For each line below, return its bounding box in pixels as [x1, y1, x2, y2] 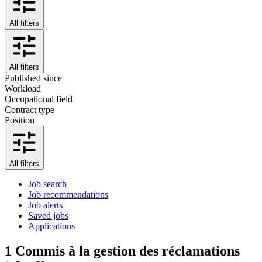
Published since [5, 73, 62, 83]
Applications [28, 220, 75, 231]
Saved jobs [28, 210, 68, 220]
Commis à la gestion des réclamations [15, 243, 240, 258]
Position [5, 115, 35, 125]
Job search [28, 178, 67, 189]
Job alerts [28, 199, 63, 210]
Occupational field [5, 94, 73, 104]
